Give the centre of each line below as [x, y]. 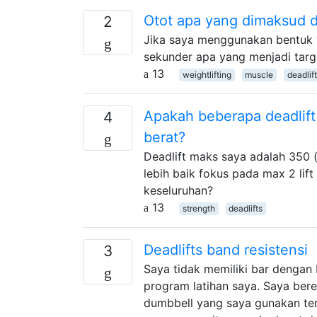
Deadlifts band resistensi [226, 249]
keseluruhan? [178, 190]
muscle [259, 74]
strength [198, 208]
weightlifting [207, 74]
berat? [165, 137]
